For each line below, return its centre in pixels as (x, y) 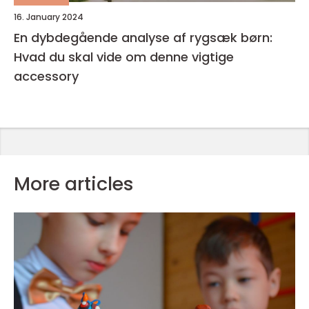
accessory (46, 76)
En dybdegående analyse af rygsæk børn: (143, 38)
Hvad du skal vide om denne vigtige (124, 57)
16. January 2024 (49, 17)
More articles (74, 184)
